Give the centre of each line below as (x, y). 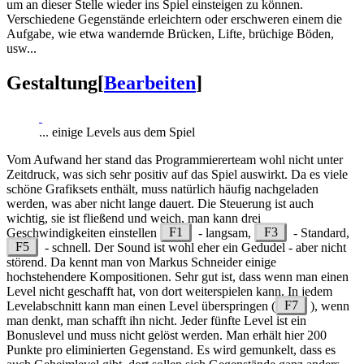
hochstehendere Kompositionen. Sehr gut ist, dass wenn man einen (178, 276)
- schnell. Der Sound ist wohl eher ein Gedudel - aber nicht (193, 247)
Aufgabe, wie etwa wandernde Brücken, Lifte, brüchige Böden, (170, 33)
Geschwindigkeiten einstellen (83, 232)
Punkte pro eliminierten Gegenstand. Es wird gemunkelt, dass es (171, 349)
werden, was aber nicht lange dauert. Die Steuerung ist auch (160, 203)
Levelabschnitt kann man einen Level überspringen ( (141, 305)
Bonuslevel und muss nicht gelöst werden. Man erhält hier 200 (167, 335)
